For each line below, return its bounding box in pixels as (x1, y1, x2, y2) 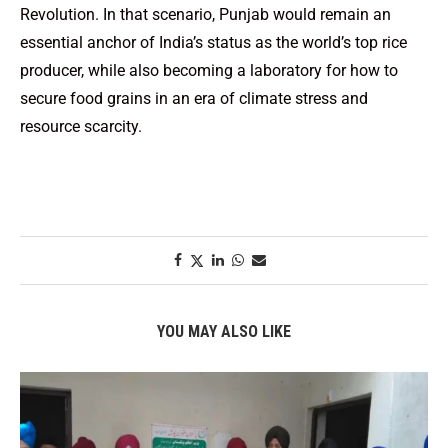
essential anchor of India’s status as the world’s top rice (20, 32, 407, 52)
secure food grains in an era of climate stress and (20, 88, 368, 108)
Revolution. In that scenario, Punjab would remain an (20, 4, 391, 24)
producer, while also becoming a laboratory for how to (20, 60, 398, 80)
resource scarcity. (20, 116, 142, 136)
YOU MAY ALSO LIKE (157, 321, 291, 341)
